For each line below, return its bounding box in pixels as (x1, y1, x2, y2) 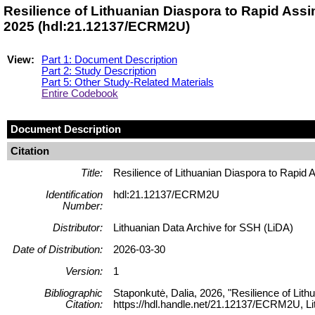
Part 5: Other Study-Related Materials (41, 76, 214, 88)
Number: (63, 200, 103, 212)
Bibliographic (44, 287, 103, 299)
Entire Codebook (41, 87, 118, 99)
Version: (65, 265, 103, 277)
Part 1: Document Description (41, 53, 177, 65)
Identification (46, 188, 103, 200)
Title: (81, 167, 103, 179)
